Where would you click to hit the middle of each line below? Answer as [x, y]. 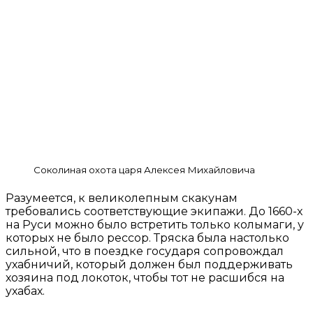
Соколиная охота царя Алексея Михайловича [144, 169]
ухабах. [25, 291]
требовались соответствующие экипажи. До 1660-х [154, 212]
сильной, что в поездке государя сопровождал [145, 252]
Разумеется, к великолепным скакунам [122, 198]
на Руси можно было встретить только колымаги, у [155, 225]
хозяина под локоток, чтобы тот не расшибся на [145, 278]
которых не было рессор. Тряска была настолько [147, 238]
